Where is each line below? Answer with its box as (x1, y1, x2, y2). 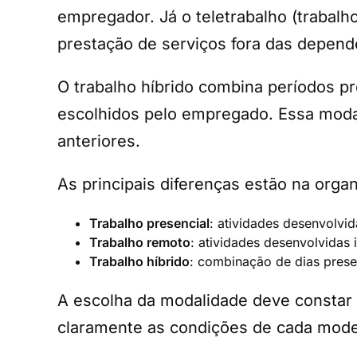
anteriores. (57, 131, 140, 151)
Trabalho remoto (89, 234, 190, 251)
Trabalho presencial (89, 215, 210, 232)
